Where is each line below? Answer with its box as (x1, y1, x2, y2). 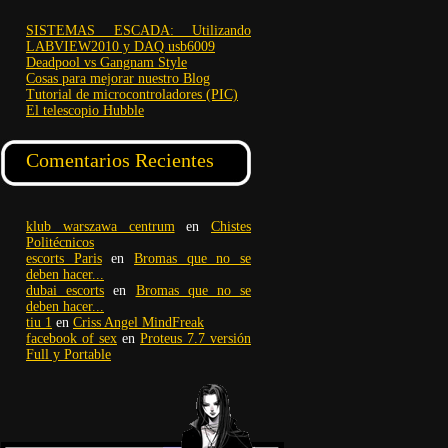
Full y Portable (26, 347, 111, 362)
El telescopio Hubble (26, 103, 144, 118)
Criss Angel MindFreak (73, 315, 204, 330)
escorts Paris (26, 251, 102, 266)
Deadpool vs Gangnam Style (26, 55, 187, 70)
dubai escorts (26, 283, 105, 298)
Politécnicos (26, 235, 94, 250)
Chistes (211, 219, 251, 234)
